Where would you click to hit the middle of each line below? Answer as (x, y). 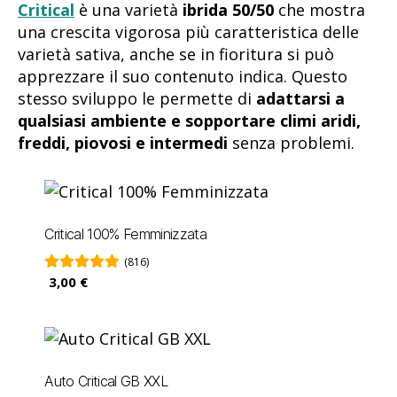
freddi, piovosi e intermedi (123, 143)
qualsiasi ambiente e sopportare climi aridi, (189, 121)
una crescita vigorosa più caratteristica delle (188, 32)
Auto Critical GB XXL (106, 381)
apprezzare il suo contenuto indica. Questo (183, 77)
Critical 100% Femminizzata (126, 234)
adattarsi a (300, 99)
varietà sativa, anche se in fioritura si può (176, 54)
